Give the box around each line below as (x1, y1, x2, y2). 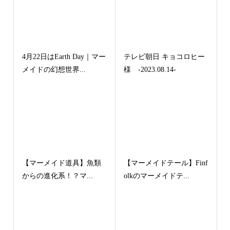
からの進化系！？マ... (22, 172, 93, 180)
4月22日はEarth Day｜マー (22, 53, 106, 61)
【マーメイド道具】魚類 (22, 159, 101, 167)
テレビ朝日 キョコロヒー (124, 53, 205, 61)
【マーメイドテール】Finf (124, 159, 208, 167)
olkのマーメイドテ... (124, 172, 189, 180)
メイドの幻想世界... (22, 66, 86, 74)
